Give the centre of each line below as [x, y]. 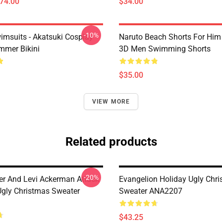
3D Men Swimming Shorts [165, 49]
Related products [111, 142]
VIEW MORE [111, 102]
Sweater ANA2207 [151, 191]
